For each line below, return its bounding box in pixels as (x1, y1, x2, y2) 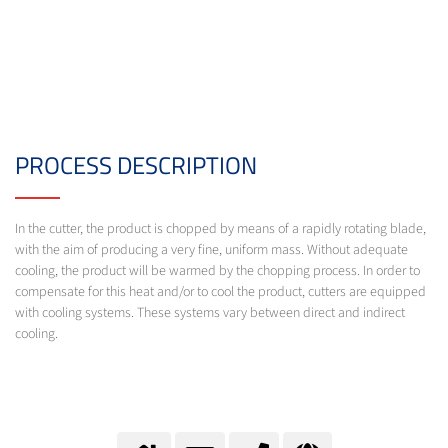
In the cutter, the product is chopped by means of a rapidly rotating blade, (15, 219, 426, 240)
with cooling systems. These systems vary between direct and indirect (15, 303, 405, 324)
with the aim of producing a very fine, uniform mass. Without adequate (15, 240, 408, 261)
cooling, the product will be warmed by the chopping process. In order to (15, 261, 420, 282)
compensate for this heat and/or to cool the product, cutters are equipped (15, 282, 426, 303)
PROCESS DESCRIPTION (15, 147, 257, 184)
